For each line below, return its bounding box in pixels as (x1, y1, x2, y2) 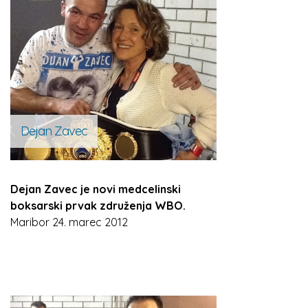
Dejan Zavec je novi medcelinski (10, 182, 181, 196)
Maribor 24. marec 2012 (10, 215, 128, 229)
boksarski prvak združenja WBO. (10, 199, 186, 212)
